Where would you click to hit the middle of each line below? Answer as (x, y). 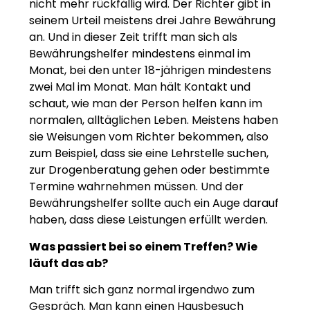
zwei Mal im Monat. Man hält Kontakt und (140, 87)
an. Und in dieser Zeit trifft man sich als (133, 37)
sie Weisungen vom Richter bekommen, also (149, 137)
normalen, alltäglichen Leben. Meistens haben (154, 120)
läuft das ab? (69, 263)
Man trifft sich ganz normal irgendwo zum (142, 290)
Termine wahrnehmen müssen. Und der (136, 187)
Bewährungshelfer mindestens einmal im (140, 54)
